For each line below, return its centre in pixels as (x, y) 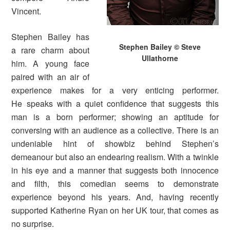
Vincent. (26, 11)
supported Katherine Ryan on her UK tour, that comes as (115, 210)
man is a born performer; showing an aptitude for (115, 117)
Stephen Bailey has (50, 36)
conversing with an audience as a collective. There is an (115, 130)
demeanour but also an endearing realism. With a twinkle (115, 157)
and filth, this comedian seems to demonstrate (115, 183)
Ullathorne (160, 58)
